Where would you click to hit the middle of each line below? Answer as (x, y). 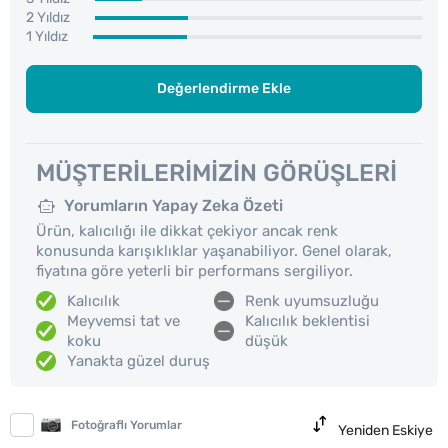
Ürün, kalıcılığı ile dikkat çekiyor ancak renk (187, 231)
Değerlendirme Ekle (224, 88)
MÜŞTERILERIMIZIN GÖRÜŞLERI (216, 173)
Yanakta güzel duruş (138, 361)
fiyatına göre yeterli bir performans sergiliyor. (194, 271)
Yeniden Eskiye (385, 430)
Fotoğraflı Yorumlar (126, 425)
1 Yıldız (47, 36)
